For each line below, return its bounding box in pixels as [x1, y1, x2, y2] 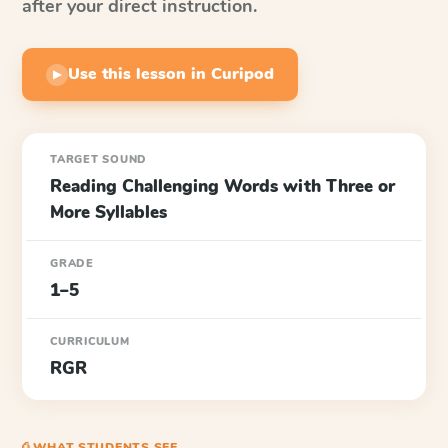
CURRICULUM [50, 334, 130, 349]
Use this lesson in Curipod [68, 63, 274, 85]
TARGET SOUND [50, 152, 148, 167]
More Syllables [50, 201, 167, 224]
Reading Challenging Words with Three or [50, 175, 395, 198]
